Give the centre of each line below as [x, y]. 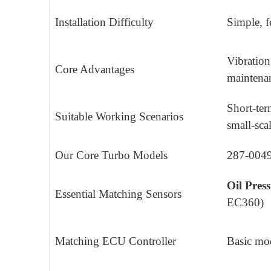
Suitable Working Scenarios [119, 117]
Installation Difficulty [104, 22]
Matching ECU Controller [116, 241]
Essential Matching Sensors [118, 194]
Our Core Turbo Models [111, 155]
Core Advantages [95, 70]
